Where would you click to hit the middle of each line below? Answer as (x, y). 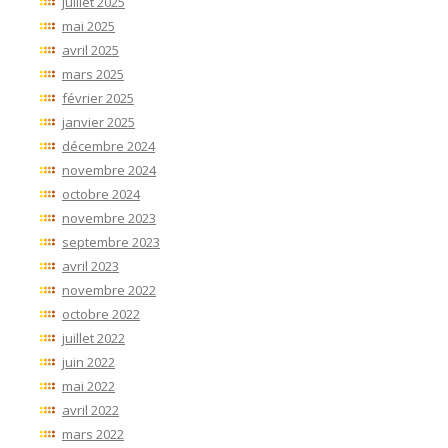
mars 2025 (93, 74)
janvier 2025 (98, 122)
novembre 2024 (109, 170)
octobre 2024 (101, 194)
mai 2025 (88, 26)
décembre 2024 (108, 146)
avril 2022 (90, 410)
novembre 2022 (109, 290)
